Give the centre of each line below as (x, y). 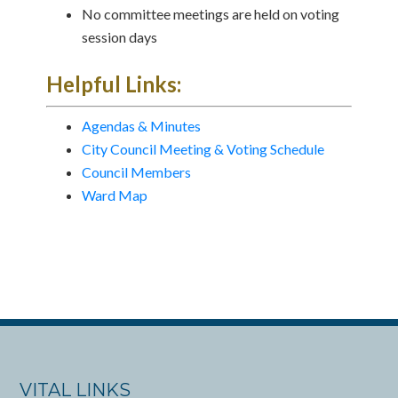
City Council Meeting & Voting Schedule (203, 149)
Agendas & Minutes (142, 126)
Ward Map (115, 195)
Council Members (137, 172)
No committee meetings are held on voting (211, 14)
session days (120, 37)
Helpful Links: (114, 84)
